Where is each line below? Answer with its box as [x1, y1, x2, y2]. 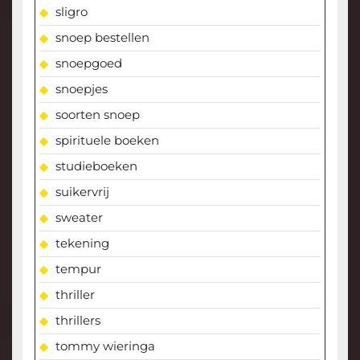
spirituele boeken [55, 133, 159, 149]
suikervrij [55, 184, 109, 200]
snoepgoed [55, 55, 122, 72]
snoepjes [55, 81, 108, 97]
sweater [55, 210, 103, 226]
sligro [55, 4, 88, 20]
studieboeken [55, 158, 137, 174]
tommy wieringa [55, 338, 155, 354]
